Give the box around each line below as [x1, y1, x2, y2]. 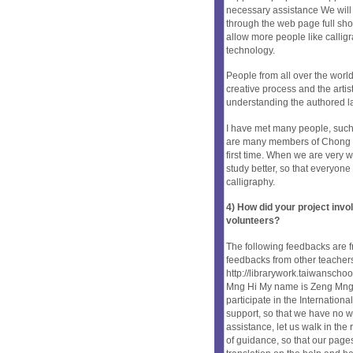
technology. [226, 44, 275, 56]
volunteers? [226, 215, 280, 227]
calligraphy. [226, 176, 275, 188]
